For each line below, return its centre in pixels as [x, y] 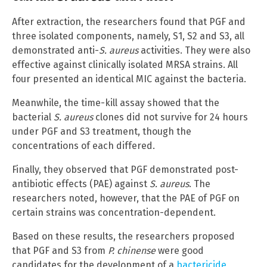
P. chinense [132, 250]
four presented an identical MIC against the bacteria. [129, 79]
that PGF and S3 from [60, 250]
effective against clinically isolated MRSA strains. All [125, 64]
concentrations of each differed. [83, 145]
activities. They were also [194, 50]
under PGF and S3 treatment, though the [102, 131]
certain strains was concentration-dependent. [114, 212]
